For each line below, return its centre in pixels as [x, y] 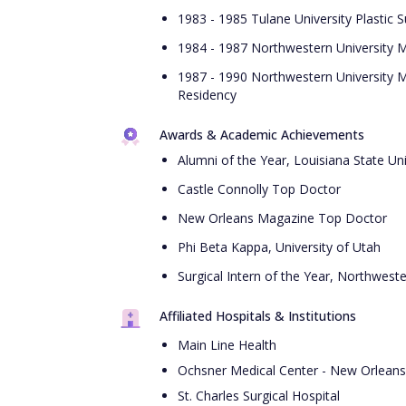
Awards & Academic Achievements [262, 135]
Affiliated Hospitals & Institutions [258, 316]
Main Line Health [227, 345]
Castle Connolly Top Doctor [259, 189]
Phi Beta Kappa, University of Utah [279, 247]
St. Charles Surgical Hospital [259, 396]
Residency [207, 95]
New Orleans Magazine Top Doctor [282, 218]
